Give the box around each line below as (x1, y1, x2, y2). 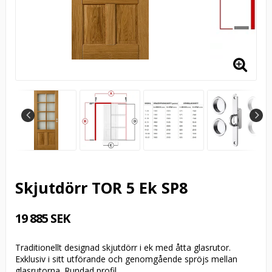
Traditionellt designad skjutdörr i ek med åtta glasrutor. (15, 242, 231, 254)
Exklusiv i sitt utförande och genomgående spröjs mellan (15, 253, 237, 265)
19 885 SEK (15, 210, 70, 227)
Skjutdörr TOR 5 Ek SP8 (15, 177, 188, 199)
